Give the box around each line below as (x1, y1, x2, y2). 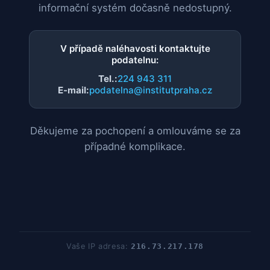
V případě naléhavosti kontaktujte (60, 43, 210, 55)
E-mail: (58, 84, 89, 96)
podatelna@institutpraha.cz (89, 84, 212, 96)
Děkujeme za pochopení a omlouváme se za (30, 125, 240, 137)
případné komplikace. (84, 140, 186, 153)
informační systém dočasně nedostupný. (38, 2, 232, 14)
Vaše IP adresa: (66, 242, 131, 251)
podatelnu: (111, 54, 159, 66)
